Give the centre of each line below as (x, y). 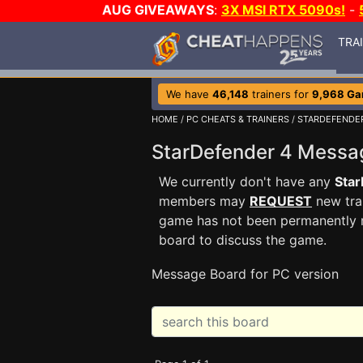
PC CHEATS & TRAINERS (238, 119)
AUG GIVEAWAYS (158, 10)
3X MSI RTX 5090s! (283, 10)
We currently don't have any (247, 181)
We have (189, 94)
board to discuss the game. (243, 240)
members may (204, 201)
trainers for (280, 94)
